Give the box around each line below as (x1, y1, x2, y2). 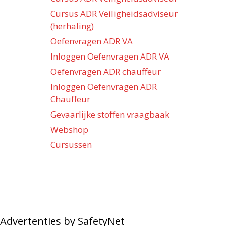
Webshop (50, 124, 88, 136)
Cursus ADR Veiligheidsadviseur (50, 8, 178, 20)
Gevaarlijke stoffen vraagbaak (50, 108, 169, 121)
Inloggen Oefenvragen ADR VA (50, 50, 169, 63)
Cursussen (50, 139, 92, 151)
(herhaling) (50, 20, 94, 32)
